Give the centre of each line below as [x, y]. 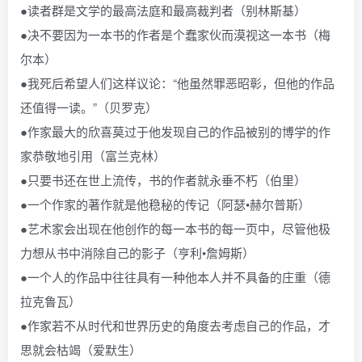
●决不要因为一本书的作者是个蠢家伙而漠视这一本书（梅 [175, 34]
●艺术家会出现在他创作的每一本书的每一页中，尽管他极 [175, 228]
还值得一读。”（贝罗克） [89, 107]
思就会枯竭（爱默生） [81, 349]
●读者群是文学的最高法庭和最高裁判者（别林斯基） [163, 10]
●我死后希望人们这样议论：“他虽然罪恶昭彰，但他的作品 [177, 83]
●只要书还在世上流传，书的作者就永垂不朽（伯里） [163, 180]
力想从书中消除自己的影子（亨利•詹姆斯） [137, 253]
